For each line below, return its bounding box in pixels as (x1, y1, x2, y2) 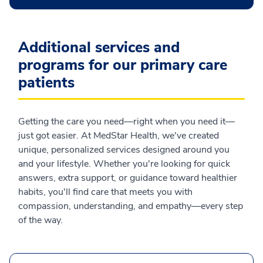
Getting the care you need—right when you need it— (18, 115, 235, 129)
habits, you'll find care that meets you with (18, 186, 193, 199)
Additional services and (18, 38, 180, 58)
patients (18, 73, 75, 93)
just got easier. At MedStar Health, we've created (18, 129, 219, 143)
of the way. (18, 214, 63, 227)
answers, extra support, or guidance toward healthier (18, 171, 237, 185)
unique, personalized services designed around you (18, 143, 230, 157)
